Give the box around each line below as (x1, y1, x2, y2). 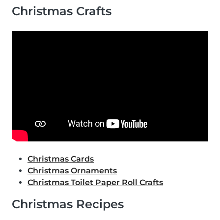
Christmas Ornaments (27, 166, 117, 176)
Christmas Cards (27, 154, 94, 164)
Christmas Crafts (12, 4, 111, 19)
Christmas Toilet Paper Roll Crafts (27, 178, 163, 188)
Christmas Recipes (12, 197, 124, 212)
